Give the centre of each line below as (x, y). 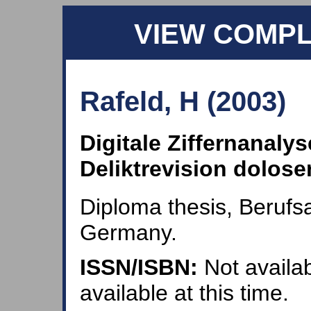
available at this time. (184, 293)
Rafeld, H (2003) (183, 102)
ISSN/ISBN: (139, 267)
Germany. (128, 232)
